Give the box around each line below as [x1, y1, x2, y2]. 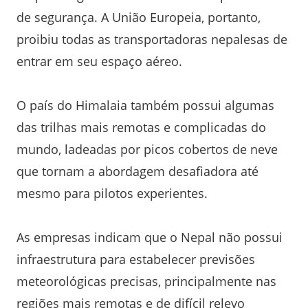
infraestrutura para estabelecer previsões [16, 250, 255, 267]
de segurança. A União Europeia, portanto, [16, 8, 261, 25]
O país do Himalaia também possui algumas [16, 96, 274, 113]
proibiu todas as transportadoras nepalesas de [16, 30, 287, 47]
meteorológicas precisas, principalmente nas [16, 272, 276, 289]
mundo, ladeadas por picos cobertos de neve [16, 140, 278, 157]
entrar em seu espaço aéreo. [16, 52, 182, 69]
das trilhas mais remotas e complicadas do [16, 118, 266, 135]
